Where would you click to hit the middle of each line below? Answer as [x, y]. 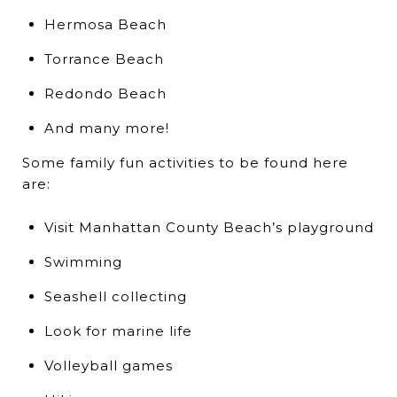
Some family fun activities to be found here [185, 162]
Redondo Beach [105, 93]
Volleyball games [108, 365]
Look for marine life [118, 331]
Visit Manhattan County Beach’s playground [209, 227]
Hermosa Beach [105, 24]
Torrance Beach [104, 58]
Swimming [83, 261]
